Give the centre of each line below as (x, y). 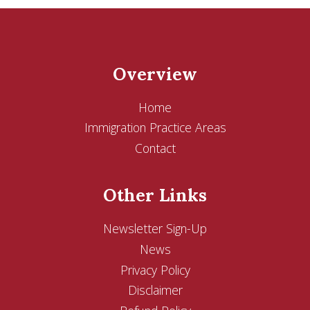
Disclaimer (155, 290)
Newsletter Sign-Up (155, 228)
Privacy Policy (155, 270)
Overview (155, 74)
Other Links (155, 195)
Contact (155, 148)
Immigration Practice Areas (155, 128)
